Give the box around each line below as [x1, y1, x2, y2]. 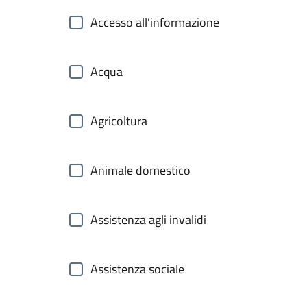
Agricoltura [90, 112, 147, 130]
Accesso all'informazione [90, 13, 219, 32]
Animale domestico [90, 161, 191, 180]
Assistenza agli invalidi [90, 210, 206, 229]
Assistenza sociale [90, 260, 184, 278]
